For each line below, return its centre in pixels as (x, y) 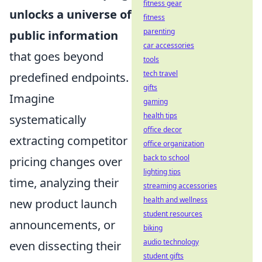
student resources (173, 214)
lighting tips (162, 172)
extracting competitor (68, 141)
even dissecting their (65, 246)
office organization (174, 144)
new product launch (63, 204)
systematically (48, 120)
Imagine (32, 99)
